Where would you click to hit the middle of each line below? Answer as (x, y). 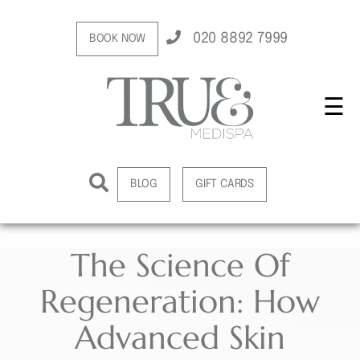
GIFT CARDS (225, 184)
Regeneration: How (180, 301)
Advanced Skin (180, 337)
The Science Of (180, 265)
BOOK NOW (117, 39)
